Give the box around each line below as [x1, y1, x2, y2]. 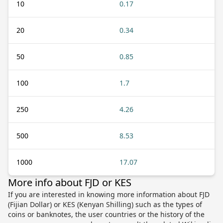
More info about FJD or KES [8, 175, 131, 189]
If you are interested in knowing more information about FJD [8, 189, 210, 199]
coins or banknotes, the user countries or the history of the [8, 209, 205, 219]
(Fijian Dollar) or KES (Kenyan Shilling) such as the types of [8, 199, 202, 209]
